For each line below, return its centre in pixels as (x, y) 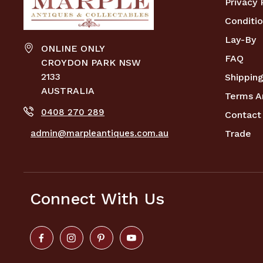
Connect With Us (97, 199)
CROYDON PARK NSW (91, 63)
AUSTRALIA (68, 91)
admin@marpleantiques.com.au (100, 134)
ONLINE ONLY (73, 49)
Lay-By (240, 40)
